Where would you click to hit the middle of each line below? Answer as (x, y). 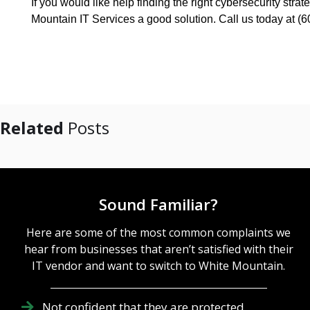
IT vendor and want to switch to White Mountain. (159, 266)
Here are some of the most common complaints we (159, 233)
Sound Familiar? (159, 205)
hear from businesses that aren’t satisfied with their (158, 249)
